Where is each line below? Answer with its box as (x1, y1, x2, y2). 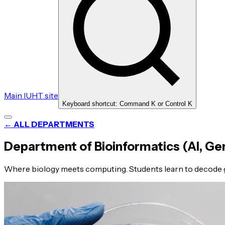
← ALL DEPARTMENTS (4, 119, 94, 129)
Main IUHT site (4, 90, 58, 100)
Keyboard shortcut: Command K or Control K (62, 100, 192, 107)
